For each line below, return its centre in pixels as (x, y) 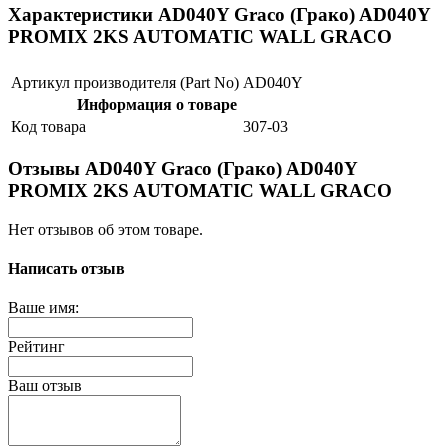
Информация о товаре (157, 105)
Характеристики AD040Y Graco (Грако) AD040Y (219, 15)
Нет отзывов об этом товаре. (105, 229)
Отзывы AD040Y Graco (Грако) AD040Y (182, 168)
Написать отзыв (66, 268)
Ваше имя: (43, 308)
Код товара (48, 127)
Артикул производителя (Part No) (125, 83)
